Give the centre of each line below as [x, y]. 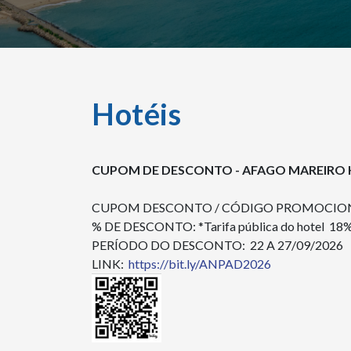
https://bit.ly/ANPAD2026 [200, 264]
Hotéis [136, 114]
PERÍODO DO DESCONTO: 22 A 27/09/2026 [219, 245]
